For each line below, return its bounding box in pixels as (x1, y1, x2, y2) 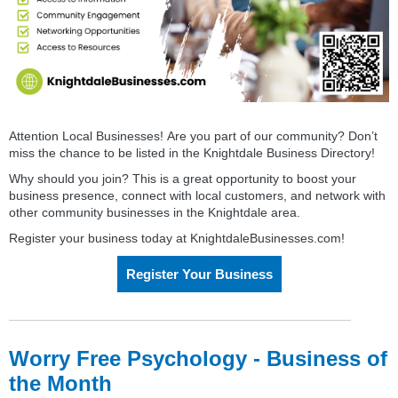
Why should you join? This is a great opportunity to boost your (9, 171, 356, 186)
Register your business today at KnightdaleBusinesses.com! (9, 230, 345, 245)
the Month (9, 370, 112, 395)
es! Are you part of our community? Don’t (147, 128, 378, 143)
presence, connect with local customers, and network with (59, 187, 386, 203)
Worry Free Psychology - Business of (9, 346, 387, 370)
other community (9, 204, 107, 219)
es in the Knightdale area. (156, 204, 300, 219)
